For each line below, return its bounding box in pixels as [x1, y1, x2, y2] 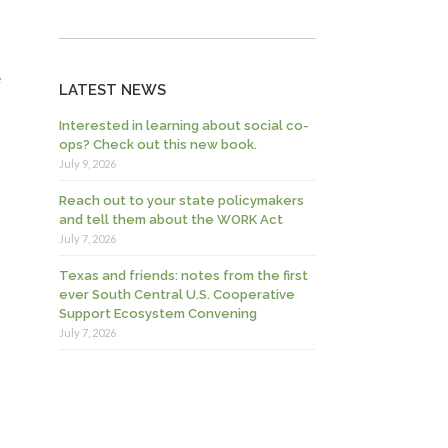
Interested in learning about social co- [59, 118, 310, 133]
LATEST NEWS [59, 81, 167, 99]
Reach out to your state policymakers [59, 193, 305, 208]
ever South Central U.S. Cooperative [59, 287, 296, 302]
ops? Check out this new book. [59, 137, 258, 152]
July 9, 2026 [59, 157, 117, 170]
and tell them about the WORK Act [59, 212, 284, 227]
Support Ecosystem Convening [59, 306, 258, 321]
